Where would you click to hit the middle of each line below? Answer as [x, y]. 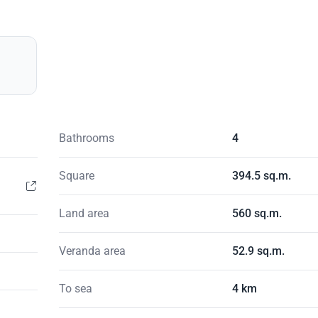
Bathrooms [86, 138]
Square [76, 176]
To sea [75, 289]
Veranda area [92, 251]
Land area [84, 214]
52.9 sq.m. [259, 251]
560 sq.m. [257, 214]
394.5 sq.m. [262, 176]
